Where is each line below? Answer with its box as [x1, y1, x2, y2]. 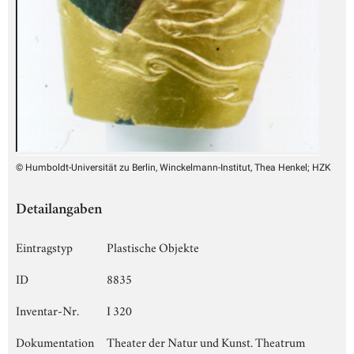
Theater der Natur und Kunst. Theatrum [107, 332, 305, 350]
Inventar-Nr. [16, 300, 79, 318]
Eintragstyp [16, 237, 73, 255]
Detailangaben [16, 202, 102, 218]
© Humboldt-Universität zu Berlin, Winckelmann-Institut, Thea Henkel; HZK [16, 161, 331, 173]
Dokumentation [16, 332, 94, 350]
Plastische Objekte [107, 237, 199, 255]
